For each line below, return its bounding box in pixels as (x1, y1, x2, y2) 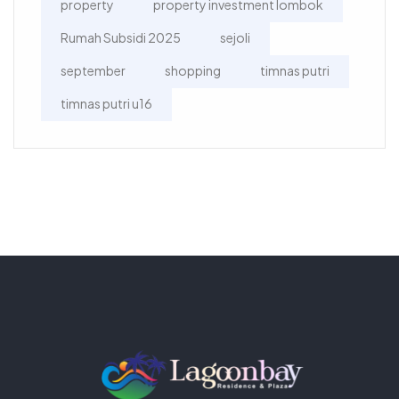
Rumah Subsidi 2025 (61, 28, 181, 45)
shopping (165, 61, 221, 78)
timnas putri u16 (61, 94, 152, 111)
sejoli (220, 28, 250, 45)
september (61, 61, 126, 78)
